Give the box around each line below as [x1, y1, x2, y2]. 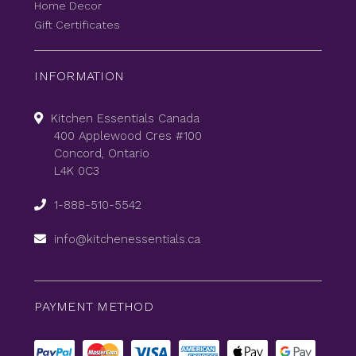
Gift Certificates [34, 18, 121, 32]
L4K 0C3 [54, 164, 100, 179]
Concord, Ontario [54, 146, 150, 161]
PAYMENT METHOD [34, 299, 153, 315]
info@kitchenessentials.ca [54, 232, 201, 247]
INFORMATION [34, 68, 125, 84]
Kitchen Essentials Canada [51, 111, 200, 126]
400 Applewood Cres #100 [54, 129, 203, 144]
